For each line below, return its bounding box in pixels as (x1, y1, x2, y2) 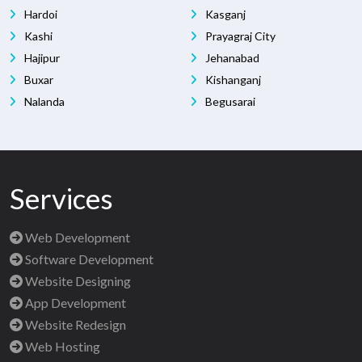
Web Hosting (23, 339, 100, 355)
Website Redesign (23, 317, 126, 333)
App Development (23, 295, 126, 311)
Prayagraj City (203, 29, 276, 44)
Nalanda (22, 95, 65, 109)
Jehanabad (203, 51, 259, 65)
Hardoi (22, 7, 57, 22)
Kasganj (203, 7, 246, 22)
